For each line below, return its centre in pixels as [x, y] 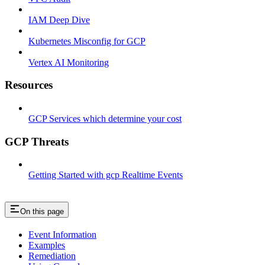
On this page [42, 212]
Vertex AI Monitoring [69, 62]
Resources [29, 85]
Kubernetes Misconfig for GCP [87, 41]
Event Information [62, 235]
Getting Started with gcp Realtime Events [106, 175]
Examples [47, 245]
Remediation [52, 256]
